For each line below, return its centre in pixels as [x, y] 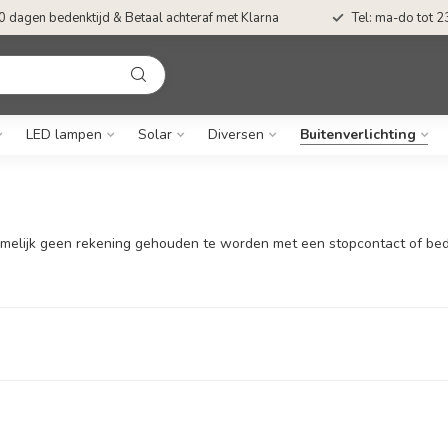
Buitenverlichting [357, 134]
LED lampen [63, 134]
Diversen [235, 134]
